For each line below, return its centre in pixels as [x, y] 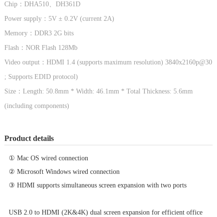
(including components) [37, 106]
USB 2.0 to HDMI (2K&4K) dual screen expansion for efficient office [105, 212]
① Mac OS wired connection [48, 158]
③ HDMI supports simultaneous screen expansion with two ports [97, 185]
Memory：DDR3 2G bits [39, 33]
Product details [29, 138]
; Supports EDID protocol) [41, 77]
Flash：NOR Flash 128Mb [41, 47]
